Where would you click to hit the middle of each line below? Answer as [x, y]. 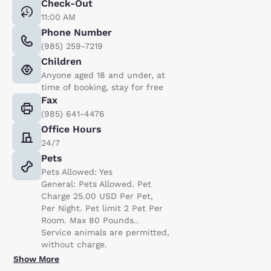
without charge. [74, 244]
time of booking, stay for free [102, 87]
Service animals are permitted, [105, 232]
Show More [36, 259]
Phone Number [77, 32]
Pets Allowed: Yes [77, 171]
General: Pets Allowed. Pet [96, 184]
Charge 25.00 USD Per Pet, [97, 196]
